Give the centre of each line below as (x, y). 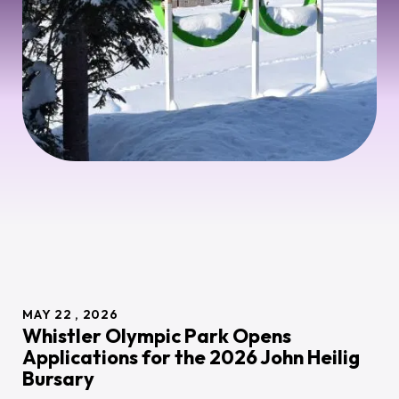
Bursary (58, 379)
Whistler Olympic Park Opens (156, 336)
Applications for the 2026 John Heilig (191, 357)
